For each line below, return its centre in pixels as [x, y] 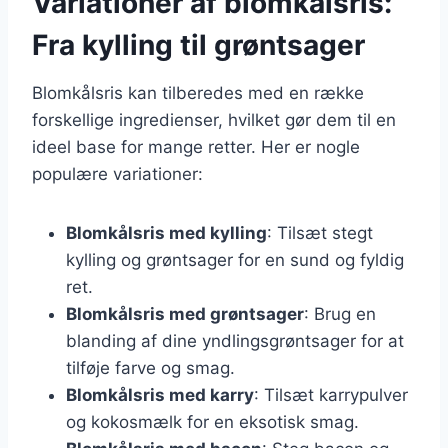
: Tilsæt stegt [320, 232]
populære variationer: [117, 173]
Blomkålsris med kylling [166, 232]
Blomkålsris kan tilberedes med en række [198, 92]
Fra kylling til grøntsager [198, 44]
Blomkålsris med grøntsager [185, 313]
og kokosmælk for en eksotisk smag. [212, 421]
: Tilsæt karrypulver [331, 394]
